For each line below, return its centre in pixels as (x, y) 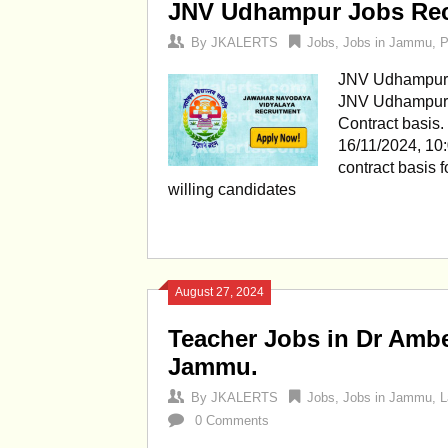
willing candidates (232, 189)
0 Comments (232, 420)
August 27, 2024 (219, 292)
